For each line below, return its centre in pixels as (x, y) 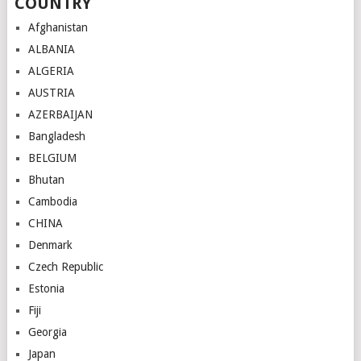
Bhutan (46, 180)
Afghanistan (58, 28)
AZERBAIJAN (60, 115)
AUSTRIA (51, 93)
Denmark (50, 245)
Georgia (47, 332)
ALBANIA (51, 50)
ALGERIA (51, 71)
